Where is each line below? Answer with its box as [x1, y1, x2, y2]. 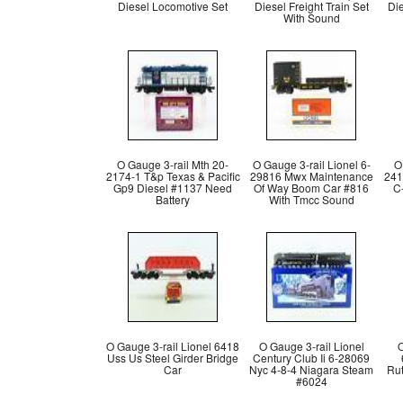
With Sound [282, 10, 340, 25]
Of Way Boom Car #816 [254, 180, 369, 195]
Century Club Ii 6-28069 [253, 350, 370, 365]
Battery [156, 192, 190, 207]
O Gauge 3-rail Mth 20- [117, 157, 228, 172]
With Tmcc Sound [268, 192, 354, 207]
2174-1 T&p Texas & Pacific [105, 168, 240, 184]
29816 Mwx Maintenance [249, 168, 373, 184]
